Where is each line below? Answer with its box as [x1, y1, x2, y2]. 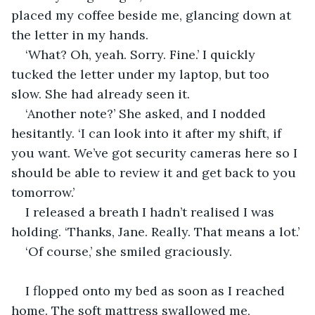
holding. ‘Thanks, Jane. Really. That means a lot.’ [11, 223, 303, 240]
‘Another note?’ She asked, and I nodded [25, 105, 269, 122]
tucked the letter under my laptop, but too [11, 65, 273, 82]
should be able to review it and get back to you [11, 164, 300, 181]
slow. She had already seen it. [11, 85, 193, 102]
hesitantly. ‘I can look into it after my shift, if [11, 124, 285, 141]
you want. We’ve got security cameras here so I [11, 144, 301, 161]
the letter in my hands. [11, 26, 152, 43]
